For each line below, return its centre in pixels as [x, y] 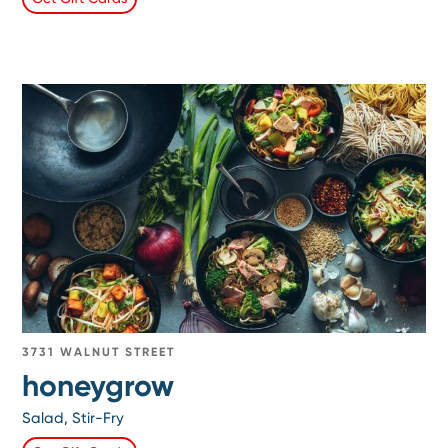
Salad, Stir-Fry [73, 418]
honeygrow [98, 386]
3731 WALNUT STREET [99, 352]
